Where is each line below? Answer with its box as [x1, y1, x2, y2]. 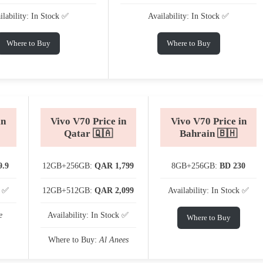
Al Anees [99, 235, 129, 244]
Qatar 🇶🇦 [63, 127, 113, 139]
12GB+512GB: [42, 186, 95, 195]
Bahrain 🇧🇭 [180, 127, 238, 139]
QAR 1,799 [95, 161, 134, 170]
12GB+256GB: [42, 161, 95, 170]
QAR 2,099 [95, 186, 134, 195]
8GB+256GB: [171, 161, 220, 170]
